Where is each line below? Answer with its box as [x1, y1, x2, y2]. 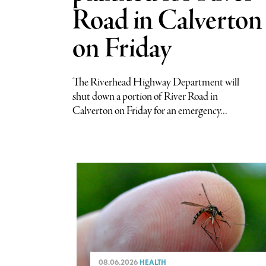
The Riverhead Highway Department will [72, 75, 239, 90]
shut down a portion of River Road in [72, 90, 218, 104]
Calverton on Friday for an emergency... [72, 104, 227, 119]
